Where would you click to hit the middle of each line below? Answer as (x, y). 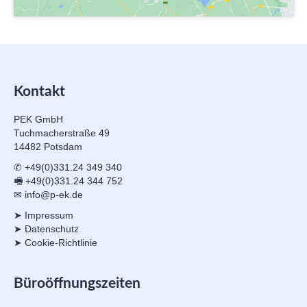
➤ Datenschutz (46, 229)
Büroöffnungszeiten (77, 283)
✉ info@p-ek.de (48, 194)
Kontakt (39, 91)
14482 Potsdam (48, 146)
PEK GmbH (38, 119)
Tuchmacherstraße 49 (62, 133)
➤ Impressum (44, 215)
